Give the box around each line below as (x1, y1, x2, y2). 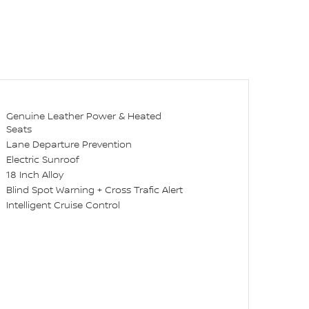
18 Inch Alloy (6, 169, 64, 181)
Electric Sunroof (6, 154, 79, 166)
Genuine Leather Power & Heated (6, 110, 162, 122)
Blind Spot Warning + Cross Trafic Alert (6, 184, 183, 196)
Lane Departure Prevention (6, 139, 132, 150)
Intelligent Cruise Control (6, 199, 121, 211)
